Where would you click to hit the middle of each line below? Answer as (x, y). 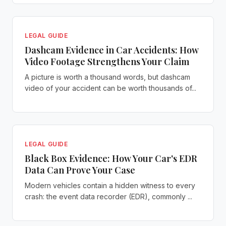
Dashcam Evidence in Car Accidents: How (112, 50)
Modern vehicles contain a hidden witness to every (110, 185)
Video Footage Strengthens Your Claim (107, 62)
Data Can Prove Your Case (80, 170)
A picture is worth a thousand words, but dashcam (107, 77)
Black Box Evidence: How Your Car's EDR (111, 158)
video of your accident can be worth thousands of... (110, 88)
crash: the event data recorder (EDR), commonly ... (108, 196)
